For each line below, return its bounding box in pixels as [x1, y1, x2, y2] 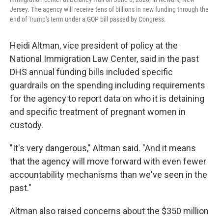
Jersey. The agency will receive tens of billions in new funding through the [10, 5, 209, 13]
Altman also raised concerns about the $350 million [10, 206, 209, 216]
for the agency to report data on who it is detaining [10, 93, 204, 104]
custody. [10, 120, 43, 130]
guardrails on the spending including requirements [10, 80, 205, 90]
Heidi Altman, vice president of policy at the [10, 40, 178, 51]
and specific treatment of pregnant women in [10, 107, 186, 117]
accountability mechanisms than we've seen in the [10, 169, 207, 180]
